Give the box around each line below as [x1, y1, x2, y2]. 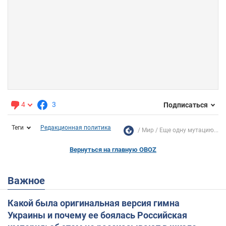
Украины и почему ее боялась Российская [8, 210, 187, 221]
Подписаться [163, 100, 208, 109]
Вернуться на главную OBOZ [70, 146, 156, 154]
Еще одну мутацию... [159, 127, 218, 134]
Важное [14, 175, 45, 187]
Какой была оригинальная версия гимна [8, 198, 180, 209]
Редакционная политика [40, 124, 111, 132]
